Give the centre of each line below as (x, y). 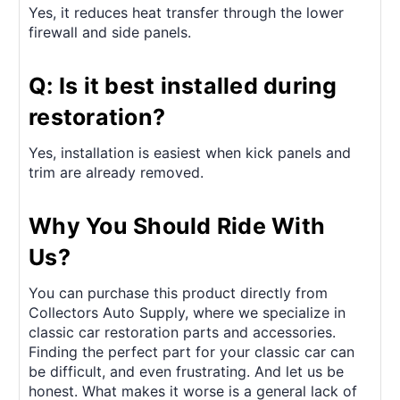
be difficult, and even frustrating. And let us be (186, 371)
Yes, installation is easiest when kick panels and (190, 152)
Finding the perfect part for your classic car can (192, 351)
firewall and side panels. (110, 32)
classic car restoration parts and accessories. (182, 332)
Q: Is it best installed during (183, 85)
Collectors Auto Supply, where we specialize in (187, 312)
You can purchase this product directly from (178, 292)
